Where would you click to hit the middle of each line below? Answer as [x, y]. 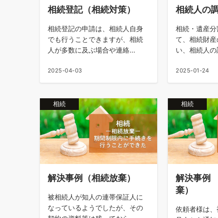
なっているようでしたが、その [95, 208]
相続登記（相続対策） [91, 9]
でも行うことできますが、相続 [95, 39]
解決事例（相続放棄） [91, 178]
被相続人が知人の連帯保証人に [95, 197]
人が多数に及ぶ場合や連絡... [91, 50]
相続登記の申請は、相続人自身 [95, 28]
